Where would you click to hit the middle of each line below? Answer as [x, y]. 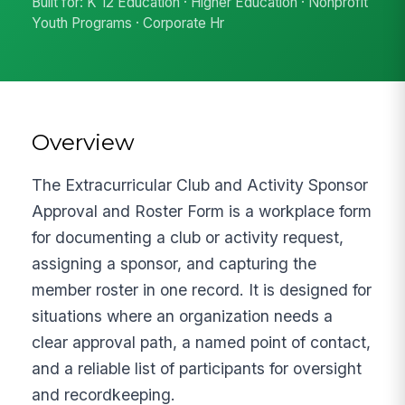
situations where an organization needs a [183, 316]
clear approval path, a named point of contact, [202, 342]
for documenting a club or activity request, [188, 237]
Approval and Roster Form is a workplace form [202, 211]
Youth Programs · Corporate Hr [128, 24]
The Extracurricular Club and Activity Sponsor [200, 184]
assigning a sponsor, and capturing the [174, 263]
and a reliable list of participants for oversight [197, 368]
